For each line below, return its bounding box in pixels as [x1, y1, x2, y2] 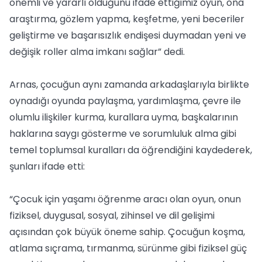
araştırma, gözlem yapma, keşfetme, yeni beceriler [9, 12, 244, 26]
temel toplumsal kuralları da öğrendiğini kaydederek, [9, 143, 252, 157]
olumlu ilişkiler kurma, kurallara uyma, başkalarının [9, 111, 238, 124]
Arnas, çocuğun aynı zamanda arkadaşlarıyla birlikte [9, 78, 249, 91]
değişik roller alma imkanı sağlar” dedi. [9, 45, 185, 58]
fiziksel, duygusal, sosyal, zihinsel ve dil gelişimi [9, 209, 215, 222]
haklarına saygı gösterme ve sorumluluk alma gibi [9, 127, 236, 140]
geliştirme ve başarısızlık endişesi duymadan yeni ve [9, 29, 246, 42]
